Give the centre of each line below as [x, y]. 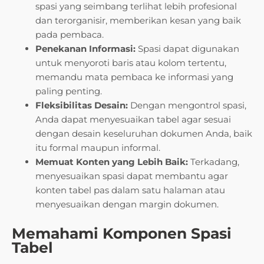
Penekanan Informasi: [85, 49]
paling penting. [69, 91]
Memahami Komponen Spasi [122, 234]
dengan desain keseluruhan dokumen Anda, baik [144, 134]
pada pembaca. [70, 35]
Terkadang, [214, 162]
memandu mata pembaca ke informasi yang [134, 77]
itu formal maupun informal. [98, 148]
